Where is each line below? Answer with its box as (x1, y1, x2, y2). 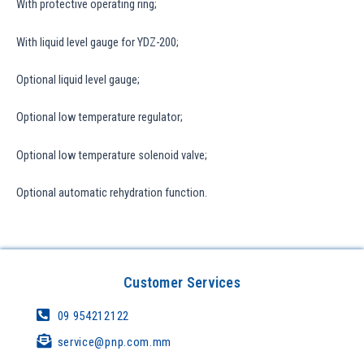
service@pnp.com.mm (57, 335, 172, 350)
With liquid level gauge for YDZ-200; (16, 34, 179, 50)
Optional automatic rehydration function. (16, 185, 207, 201)
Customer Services (123, 274, 241, 292)
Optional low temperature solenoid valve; (16, 147, 207, 162)
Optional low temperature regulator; (16, 110, 183, 125)
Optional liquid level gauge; (16, 72, 140, 87)
